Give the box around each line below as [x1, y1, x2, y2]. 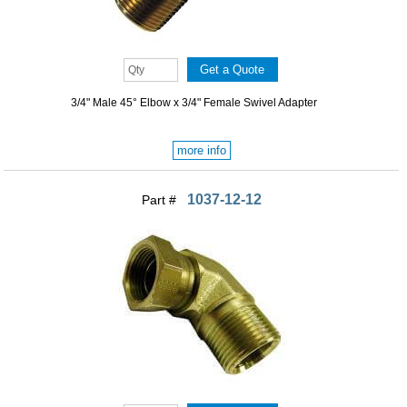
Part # [141, 193, 180, 208]
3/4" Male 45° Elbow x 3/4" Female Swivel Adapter [70, 96, 317, 110]
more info [176, 144, 226, 158]
